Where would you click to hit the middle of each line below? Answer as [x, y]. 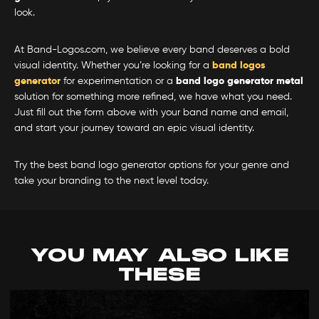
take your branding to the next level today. [111, 181]
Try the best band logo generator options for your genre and [152, 166]
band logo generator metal [240, 82]
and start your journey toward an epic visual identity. [134, 129]
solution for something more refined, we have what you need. [153, 97]
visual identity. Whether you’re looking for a [113, 66]
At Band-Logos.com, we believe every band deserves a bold [152, 50]
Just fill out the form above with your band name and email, [151, 113]
